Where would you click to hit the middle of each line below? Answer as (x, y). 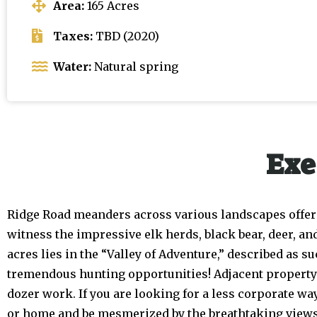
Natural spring (135, 67)
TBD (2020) (126, 36)
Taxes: (73, 36)
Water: (72, 67)
